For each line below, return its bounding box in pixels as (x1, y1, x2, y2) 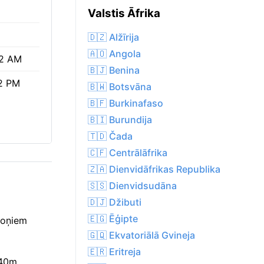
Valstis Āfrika (88, 6, 160, 21)
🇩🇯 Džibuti (88, 196, 141, 209)
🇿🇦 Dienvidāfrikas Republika (88, 163, 220, 176)
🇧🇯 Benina (88, 64, 140, 77)
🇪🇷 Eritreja (88, 246, 141, 258)
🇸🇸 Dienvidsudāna (88, 180, 177, 192)
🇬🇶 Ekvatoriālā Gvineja (88, 229, 195, 242)
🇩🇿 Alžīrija (88, 31, 139, 44)
